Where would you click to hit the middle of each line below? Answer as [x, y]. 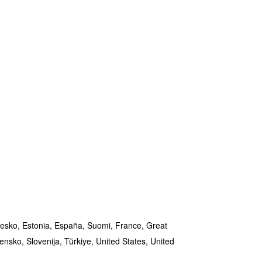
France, [131, 225]
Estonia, [38, 225]
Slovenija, [45, 241]
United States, [123, 241]
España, [71, 225]
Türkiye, [80, 241]
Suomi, [101, 225]
